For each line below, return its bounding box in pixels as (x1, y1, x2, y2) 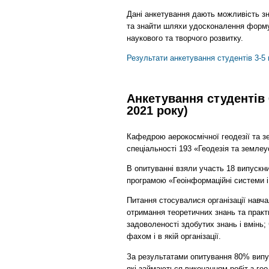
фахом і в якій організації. (127, 232, 222, 241)
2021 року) (127, 104, 189, 118)
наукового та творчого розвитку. (127, 33, 244, 43)
